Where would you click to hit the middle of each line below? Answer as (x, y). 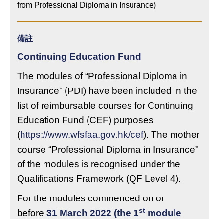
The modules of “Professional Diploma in (102, 76)
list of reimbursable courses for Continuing (105, 105)
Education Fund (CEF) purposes (85, 120)
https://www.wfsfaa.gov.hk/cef (82, 135)
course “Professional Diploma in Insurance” (108, 149)
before (32, 213)
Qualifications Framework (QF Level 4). (99, 179)
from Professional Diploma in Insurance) (87, 5)
